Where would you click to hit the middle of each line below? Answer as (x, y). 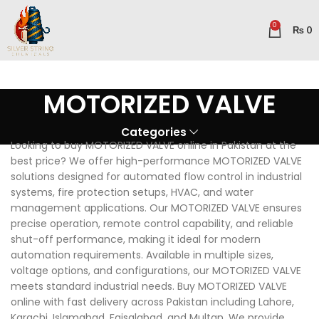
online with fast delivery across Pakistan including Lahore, (152, 302)
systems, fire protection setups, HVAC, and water (132, 192)
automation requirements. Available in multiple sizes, (142, 255)
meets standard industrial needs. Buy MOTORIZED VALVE (149, 286)
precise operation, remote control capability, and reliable (152, 224)
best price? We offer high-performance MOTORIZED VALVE (156, 161)
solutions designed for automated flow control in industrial (156, 177)
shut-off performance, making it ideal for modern (136, 239)
